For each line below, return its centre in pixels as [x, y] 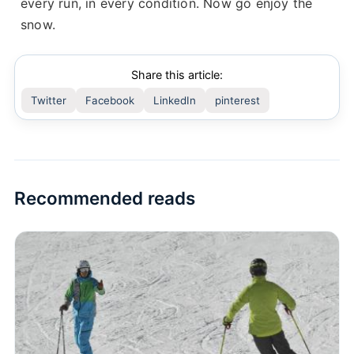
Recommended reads [105, 198]
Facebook [110, 101]
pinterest [237, 101]
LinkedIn [175, 101]
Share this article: [177, 75]
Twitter [49, 101]
